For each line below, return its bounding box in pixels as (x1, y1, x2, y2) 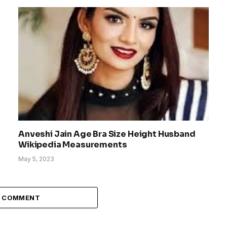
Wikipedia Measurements (18, 139, 127, 150)
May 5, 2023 (18, 155, 54, 163)
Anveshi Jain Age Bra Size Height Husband (18, 128, 196, 139)
